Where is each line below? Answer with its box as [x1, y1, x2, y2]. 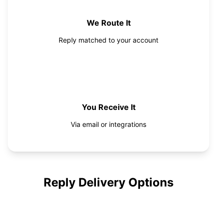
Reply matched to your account [59, 36, 158, 45]
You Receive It [81, 102, 136, 112]
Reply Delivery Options [44, 175, 173, 189]
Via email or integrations [71, 120, 146, 128]
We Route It [86, 18, 131, 28]
